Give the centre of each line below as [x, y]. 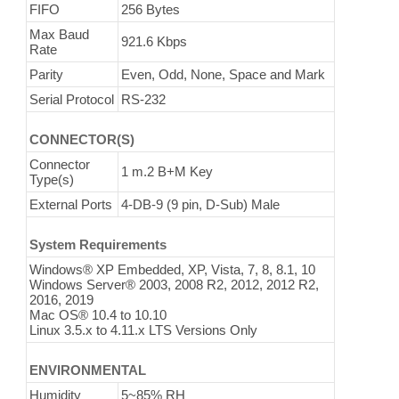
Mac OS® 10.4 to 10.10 [98, 315]
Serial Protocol [72, 100]
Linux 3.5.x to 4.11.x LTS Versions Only [144, 330]
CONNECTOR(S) [82, 140]
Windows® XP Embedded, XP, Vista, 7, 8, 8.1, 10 [173, 270]
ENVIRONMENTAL [88, 370]
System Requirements [98, 245]
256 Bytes [151, 10]
